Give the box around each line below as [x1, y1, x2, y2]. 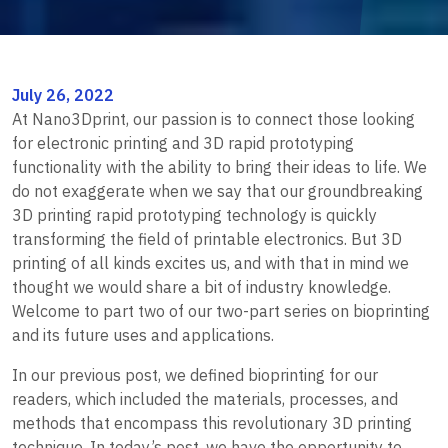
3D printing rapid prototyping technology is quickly [12, 204, 377, 225]
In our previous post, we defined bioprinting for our [12, 364, 378, 385]
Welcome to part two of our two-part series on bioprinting [12, 300, 430, 321]
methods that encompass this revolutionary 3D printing [12, 412, 412, 433]
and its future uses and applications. [12, 324, 274, 345]
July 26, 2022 [12, 84, 114, 105]
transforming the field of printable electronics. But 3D [12, 228, 402, 249]
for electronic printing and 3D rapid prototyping [12, 132, 354, 153]
